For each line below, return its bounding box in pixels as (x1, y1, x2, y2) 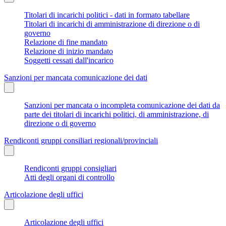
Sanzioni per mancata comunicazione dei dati (4, 73, 147, 82)
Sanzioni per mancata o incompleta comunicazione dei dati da (24, 100, 220, 109)
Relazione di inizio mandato (24, 46, 113, 55)
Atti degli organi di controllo (24, 173, 115, 182)
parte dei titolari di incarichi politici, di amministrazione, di (24, 109, 209, 119)
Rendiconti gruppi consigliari (24, 163, 117, 173)
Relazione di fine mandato (24, 37, 107, 46)
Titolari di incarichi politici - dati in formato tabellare (24, 10, 190, 19)
